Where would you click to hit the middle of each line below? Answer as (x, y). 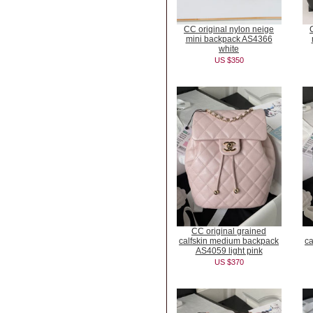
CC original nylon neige (229, 29)
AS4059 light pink (229, 251)
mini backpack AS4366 (229, 39)
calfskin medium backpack (229, 241)
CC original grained (229, 231)
